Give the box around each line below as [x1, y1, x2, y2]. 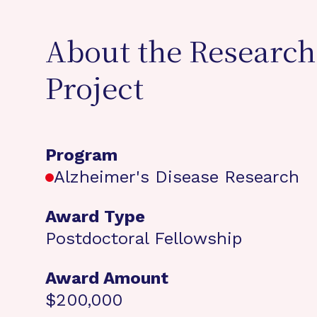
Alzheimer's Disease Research [54, 167, 299, 187]
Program [45, 145, 117, 165]
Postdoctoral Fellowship [45, 229, 242, 248]
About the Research [45, 39, 316, 70]
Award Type [45, 207, 145, 226]
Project [45, 76, 144, 107]
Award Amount [45, 268, 168, 288]
